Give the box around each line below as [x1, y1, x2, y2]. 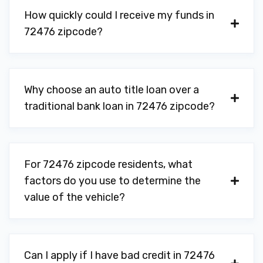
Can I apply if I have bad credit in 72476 [24, 249, 215, 262]
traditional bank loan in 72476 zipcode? [24, 100, 215, 113]
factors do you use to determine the [24, 174, 201, 187]
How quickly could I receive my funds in [24, 9, 214, 22]
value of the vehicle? [24, 191, 125, 204]
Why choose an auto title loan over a [24, 83, 199, 96]
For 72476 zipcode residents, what [24, 158, 193, 171]
